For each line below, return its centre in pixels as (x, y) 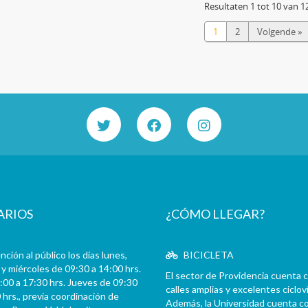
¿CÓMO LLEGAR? (215, 214)
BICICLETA (207, 255)
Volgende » (279, 32)
